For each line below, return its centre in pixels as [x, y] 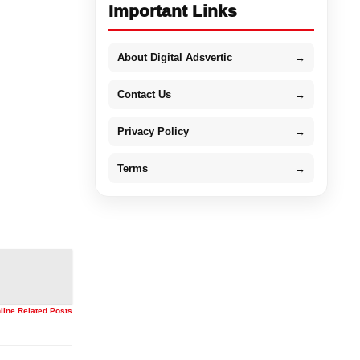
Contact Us [144, 94]
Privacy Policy [153, 131]
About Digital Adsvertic [174, 57]
